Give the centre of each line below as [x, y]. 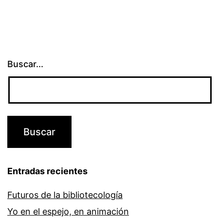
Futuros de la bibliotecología [65, 195]
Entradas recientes [47, 171]
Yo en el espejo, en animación [68, 212]
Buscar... [25, 64]
